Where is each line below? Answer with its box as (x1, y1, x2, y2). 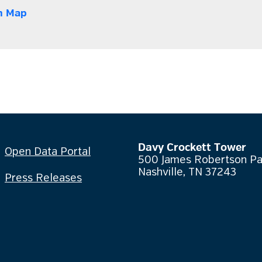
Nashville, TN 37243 (138, 167, 236, 178)
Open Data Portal (5, 147, 91, 157)
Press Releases (5, 173, 82, 184)
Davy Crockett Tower (138, 141, 246, 154)
